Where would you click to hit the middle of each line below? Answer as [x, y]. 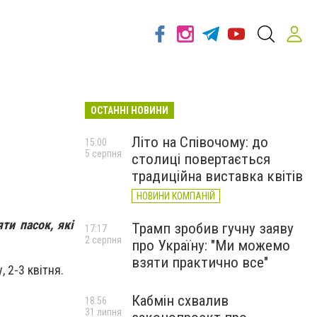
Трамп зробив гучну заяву [213, 229]
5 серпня [103, 154]
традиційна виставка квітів [217, 176]
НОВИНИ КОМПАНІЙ [176, 196]
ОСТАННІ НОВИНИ [129, 110]
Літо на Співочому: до [200, 142]
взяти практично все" [200, 263]
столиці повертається [201, 159]
